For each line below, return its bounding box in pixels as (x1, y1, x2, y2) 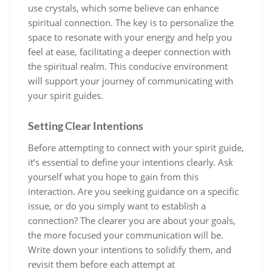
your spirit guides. (28, 89, 103, 102)
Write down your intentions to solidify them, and (28, 243, 231, 256)
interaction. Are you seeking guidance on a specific (28, 185, 239, 198)
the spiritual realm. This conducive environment (28, 60, 228, 73)
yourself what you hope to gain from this (28, 171, 199, 183)
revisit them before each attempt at (28, 258, 175, 271)
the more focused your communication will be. (28, 229, 223, 242)
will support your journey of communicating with (28, 75, 233, 87)
